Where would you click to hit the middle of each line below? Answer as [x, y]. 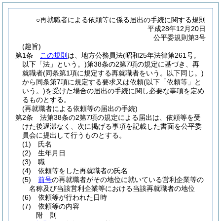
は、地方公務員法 [95, 55]
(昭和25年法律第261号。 [162, 55]
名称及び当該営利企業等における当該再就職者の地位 [112, 188]
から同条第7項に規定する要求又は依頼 [83, 82]
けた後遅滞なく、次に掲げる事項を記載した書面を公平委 [112, 126]
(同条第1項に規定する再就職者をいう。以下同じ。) [123, 73]
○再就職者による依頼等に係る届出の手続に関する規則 [121, 20]
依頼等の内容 [59, 206]
